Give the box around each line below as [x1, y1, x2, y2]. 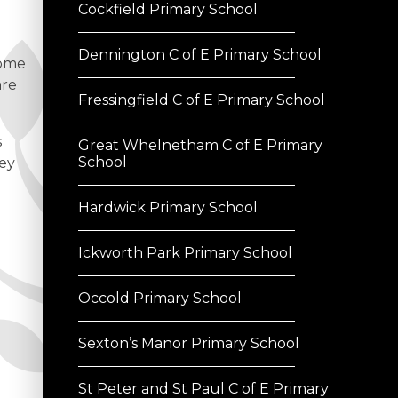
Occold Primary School [78, 290, 242, 307]
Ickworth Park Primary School [78, 244, 292, 262]
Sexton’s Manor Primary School [78, 335, 299, 353]
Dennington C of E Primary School [78, 46, 322, 64]
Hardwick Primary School [78, 199, 258, 217]
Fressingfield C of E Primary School [78, 92, 325, 109]
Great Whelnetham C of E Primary [78, 137, 322, 155]
